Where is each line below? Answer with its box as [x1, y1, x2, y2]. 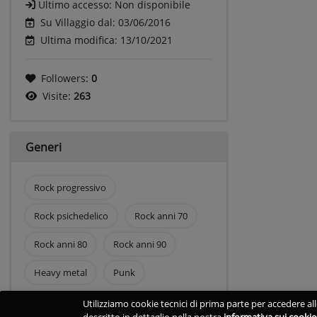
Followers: [41, 71, 91, 85]
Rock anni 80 [34, 237, 87, 250]
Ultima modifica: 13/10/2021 [40, 33, 173, 47]
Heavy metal [34, 265, 87, 279]
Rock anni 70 [134, 209, 188, 222]
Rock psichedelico [34, 209, 108, 222]
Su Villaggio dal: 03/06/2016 [40, 15, 171, 29]
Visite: [42, 88, 74, 103]
